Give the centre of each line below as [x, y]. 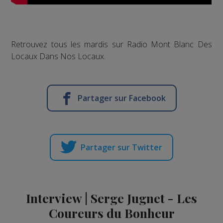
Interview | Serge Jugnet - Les [111, 198]
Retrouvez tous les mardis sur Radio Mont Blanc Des [111, 44]
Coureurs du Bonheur [111, 213]
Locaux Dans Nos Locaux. [58, 56]
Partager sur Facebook [121, 98]
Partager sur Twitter [121, 147]
